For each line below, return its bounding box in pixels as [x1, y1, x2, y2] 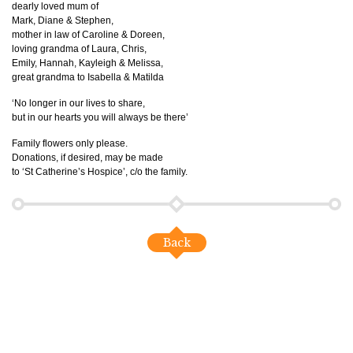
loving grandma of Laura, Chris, [12, 43, 147, 55]
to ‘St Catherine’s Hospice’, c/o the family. [12, 166, 188, 178]
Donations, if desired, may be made [12, 152, 163, 164]
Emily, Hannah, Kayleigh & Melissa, [12, 58, 163, 69]
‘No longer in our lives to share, [12, 98, 145, 110]
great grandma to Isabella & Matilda [12, 72, 164, 84]
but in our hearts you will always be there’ [12, 112, 188, 124]
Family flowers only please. [12, 138, 128, 150]
